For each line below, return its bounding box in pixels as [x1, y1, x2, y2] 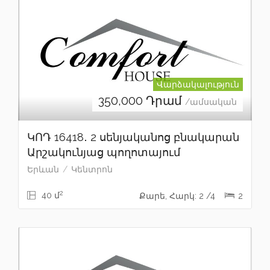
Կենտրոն [71, 165, 113, 175]
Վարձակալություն [157, 80, 239, 90]
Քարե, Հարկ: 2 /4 [139, 191, 218, 201]
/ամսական [185, 97, 237, 107]
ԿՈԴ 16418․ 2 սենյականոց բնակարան [27, 131, 239, 144]
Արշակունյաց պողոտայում [27, 146, 180, 159]
